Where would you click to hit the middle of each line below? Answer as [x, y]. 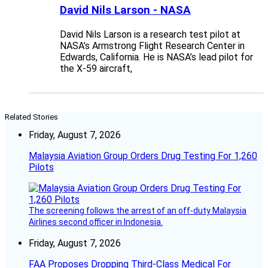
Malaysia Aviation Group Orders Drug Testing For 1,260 [143, 156]
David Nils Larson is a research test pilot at [150, 35]
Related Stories [31, 117]
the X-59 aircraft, [96, 69]
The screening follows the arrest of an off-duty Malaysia [138, 211]
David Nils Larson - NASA [125, 10]
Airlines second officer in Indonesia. [96, 222]
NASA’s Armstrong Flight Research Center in [152, 46]
